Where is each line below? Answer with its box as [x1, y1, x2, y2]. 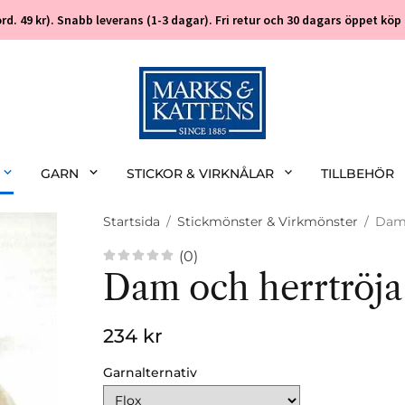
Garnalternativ [103, 364, 197, 381]
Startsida [103, 213, 160, 230]
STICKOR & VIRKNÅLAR [126, 165, 274, 182]
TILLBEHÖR [321, 165, 395, 182]
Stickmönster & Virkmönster [177, 213, 358, 230]
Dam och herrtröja [103, 267, 402, 309]
